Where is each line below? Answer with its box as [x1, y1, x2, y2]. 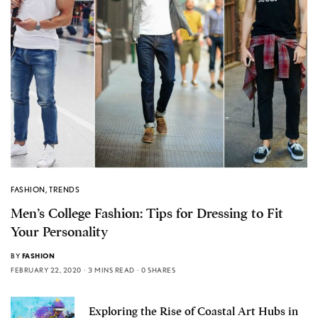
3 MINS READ [88, 265, 135, 274]
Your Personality [11, 223, 108, 241]
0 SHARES [141, 265, 175, 274]
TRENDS [48, 184, 80, 194]
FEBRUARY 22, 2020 [11, 265, 82, 274]
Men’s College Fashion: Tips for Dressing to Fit [11, 204, 283, 222]
